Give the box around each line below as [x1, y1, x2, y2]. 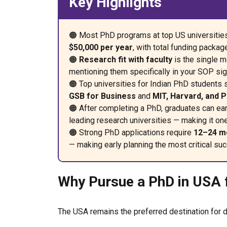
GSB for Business [69, 91, 136, 101]
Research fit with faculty [79, 55, 172, 64]
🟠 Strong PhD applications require [69, 128, 194, 137]
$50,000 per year [69, 43, 133, 52]
